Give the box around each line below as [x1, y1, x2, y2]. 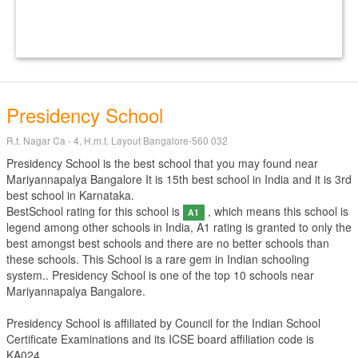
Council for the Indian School [175, 315, 320, 331]
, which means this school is [204, 203, 348, 219]
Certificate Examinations [6, 331, 129, 347]
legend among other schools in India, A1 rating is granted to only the [6, 219, 352, 235]
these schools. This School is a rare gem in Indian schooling [6, 251, 309, 267]
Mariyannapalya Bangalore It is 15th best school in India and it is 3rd [6, 171, 352, 187]
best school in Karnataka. [6, 187, 134, 203]
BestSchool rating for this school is [6, 203, 183, 219]
